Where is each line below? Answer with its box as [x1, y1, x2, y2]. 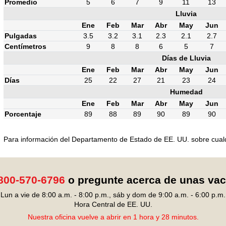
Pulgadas [5, 31, 37, 40]
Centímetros [5, 42, 46, 50]
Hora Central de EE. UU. [74, 200, 152, 208]
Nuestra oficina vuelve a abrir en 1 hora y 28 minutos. [27, 213, 199, 221]
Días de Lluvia [161, 53, 211, 62]
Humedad [169, 87, 203, 96]
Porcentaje [5, 109, 41, 118]
